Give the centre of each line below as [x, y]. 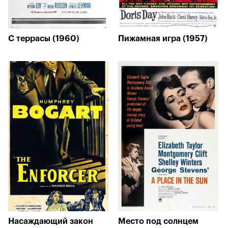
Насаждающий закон [51, 221]
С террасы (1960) [44, 39]
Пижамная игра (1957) [163, 39]
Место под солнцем [158, 221]
